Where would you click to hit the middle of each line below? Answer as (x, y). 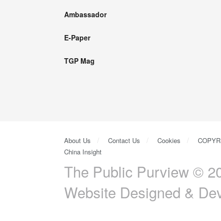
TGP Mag (79, 60)
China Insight (83, 151)
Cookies (169, 140)
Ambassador (85, 14)
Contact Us (124, 140)
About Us (77, 140)
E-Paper (77, 37)
